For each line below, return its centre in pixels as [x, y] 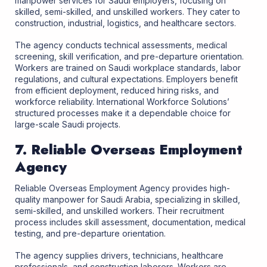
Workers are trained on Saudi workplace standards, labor [128, 68]
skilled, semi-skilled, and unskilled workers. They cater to [128, 12]
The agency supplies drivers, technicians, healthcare [119, 256]
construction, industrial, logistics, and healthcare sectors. [125, 23]
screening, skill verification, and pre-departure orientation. [129, 57]
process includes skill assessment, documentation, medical [130, 222]
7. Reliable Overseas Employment [129, 149]
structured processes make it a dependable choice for [123, 113]
